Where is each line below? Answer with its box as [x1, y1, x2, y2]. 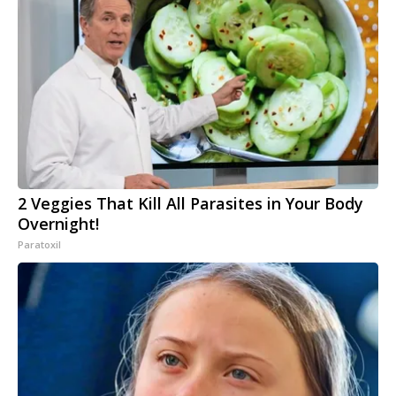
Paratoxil [18, 238, 61, 252]
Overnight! [18, 213, 99, 235]
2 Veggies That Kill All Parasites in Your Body [18, 193, 363, 215]
